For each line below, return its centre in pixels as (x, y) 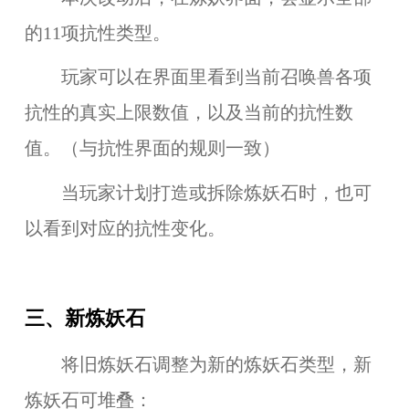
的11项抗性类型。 (97, 33)
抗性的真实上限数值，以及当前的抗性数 (189, 113)
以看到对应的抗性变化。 (125, 229)
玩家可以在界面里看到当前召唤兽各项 (198, 78)
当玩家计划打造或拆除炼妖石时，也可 (198, 194)
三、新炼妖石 (84, 318)
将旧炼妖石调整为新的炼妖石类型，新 (198, 364)
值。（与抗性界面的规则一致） (152, 149)
